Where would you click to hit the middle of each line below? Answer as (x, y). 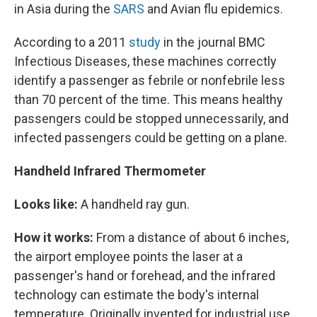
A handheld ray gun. (135, 204)
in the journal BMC (213, 42)
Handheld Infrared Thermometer (110, 171)
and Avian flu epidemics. (214, 9)
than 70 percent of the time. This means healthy (149, 100)
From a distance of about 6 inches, (192, 238)
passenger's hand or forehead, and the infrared (145, 276)
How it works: (55, 238)
